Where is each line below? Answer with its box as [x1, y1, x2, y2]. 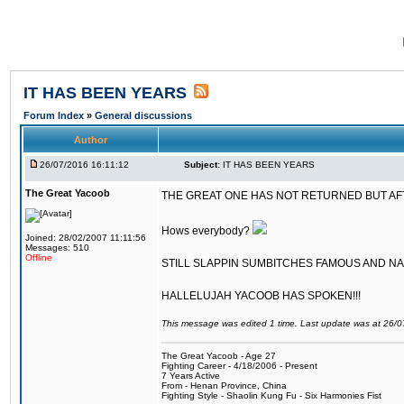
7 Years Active [161, 371, 220, 381]
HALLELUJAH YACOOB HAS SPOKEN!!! [161, 289, 361, 302]
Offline [25, 252, 52, 262]
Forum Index [23, 110, 87, 121]
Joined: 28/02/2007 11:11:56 [25, 233, 146, 243]
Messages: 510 [25, 243, 89, 252]
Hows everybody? [161, 225, 252, 237]
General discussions [95, 110, 192, 121]
